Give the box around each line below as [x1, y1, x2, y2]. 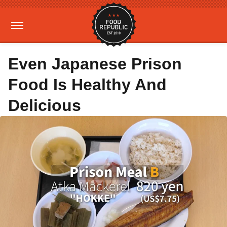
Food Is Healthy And [8, 75, 167, 94]
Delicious [8, 96, 81, 115]
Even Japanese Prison [8, 55, 182, 73]
